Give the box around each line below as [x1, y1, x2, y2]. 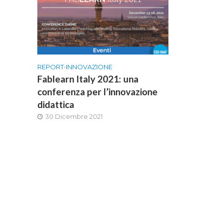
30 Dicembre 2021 [45, 112, 103, 120]
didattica [37, 98, 74, 110]
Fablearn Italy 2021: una [37, 73, 138, 84]
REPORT [37, 62, 64, 71]
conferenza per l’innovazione [37, 85, 158, 97]
